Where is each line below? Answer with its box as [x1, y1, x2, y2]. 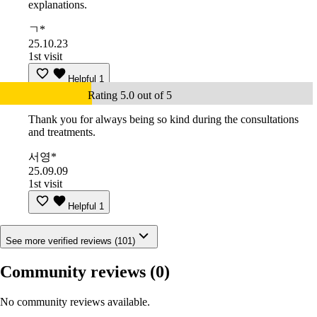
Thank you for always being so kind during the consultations [28, 113, 299, 126]
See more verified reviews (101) [6, 236, 135, 247]
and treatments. [28, 126, 96, 139]
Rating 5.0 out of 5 [88, 89, 172, 102]
